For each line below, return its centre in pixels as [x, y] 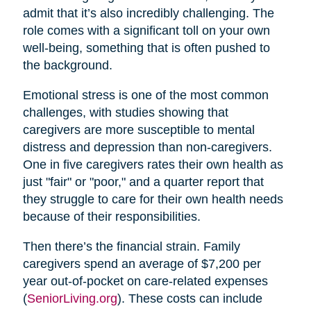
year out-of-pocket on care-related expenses [145, 281]
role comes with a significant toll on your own [146, 30]
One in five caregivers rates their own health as [153, 164]
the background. [67, 65]
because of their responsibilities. [111, 216]
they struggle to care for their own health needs [153, 199]
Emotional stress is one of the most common [145, 95]
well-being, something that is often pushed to [146, 48]
